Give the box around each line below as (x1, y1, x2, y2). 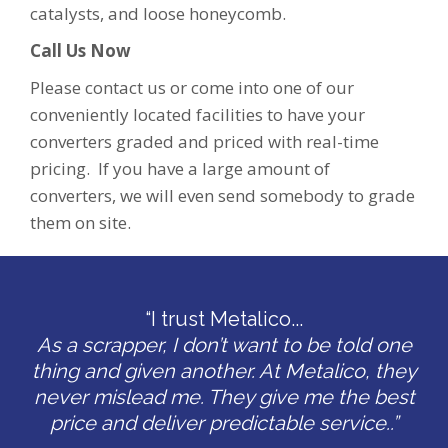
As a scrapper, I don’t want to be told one (36, 332, 412, 357)
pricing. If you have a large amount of (30, 156, 330, 180)
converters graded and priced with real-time (30, 129, 379, 153)
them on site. (30, 210, 131, 234)
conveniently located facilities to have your (30, 102, 365, 126)
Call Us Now (30, 38, 131, 62)
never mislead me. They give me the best (33, 384, 415, 409)
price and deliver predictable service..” (50, 410, 398, 435)
